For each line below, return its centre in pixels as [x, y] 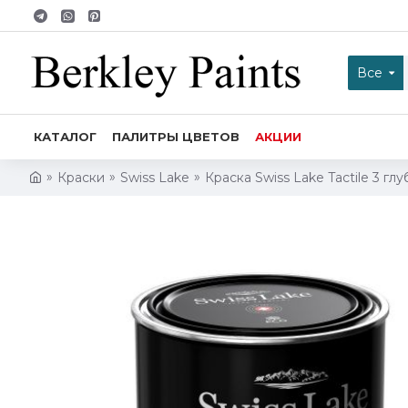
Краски [81, 178]
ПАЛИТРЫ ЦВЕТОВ [176, 137]
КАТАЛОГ [65, 137]
